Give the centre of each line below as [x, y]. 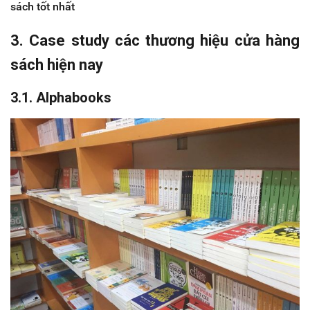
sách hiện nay [57, 65]
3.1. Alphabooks [61, 98]
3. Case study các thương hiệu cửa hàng [155, 41]
